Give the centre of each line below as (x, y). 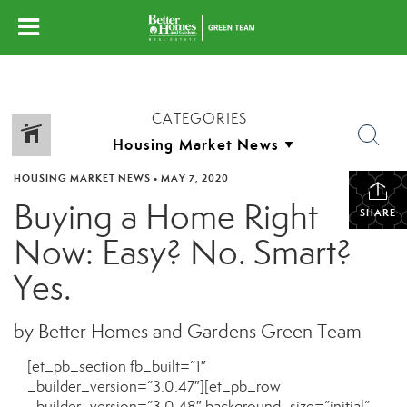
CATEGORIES (200, 119)
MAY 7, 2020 (195, 178)
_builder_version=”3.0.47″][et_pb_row (154, 387)
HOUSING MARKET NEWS (82, 178)
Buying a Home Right (166, 217)
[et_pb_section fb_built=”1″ (117, 367)
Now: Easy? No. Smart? (183, 253)
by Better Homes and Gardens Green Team (188, 332)
